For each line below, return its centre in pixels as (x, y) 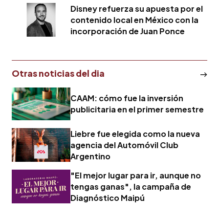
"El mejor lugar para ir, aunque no (136, 175)
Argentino (90, 156)
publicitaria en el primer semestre (137, 109)
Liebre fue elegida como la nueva (135, 134)
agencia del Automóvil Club (124, 145)
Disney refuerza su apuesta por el (137, 8)
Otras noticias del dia (58, 73)
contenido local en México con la (134, 20)
